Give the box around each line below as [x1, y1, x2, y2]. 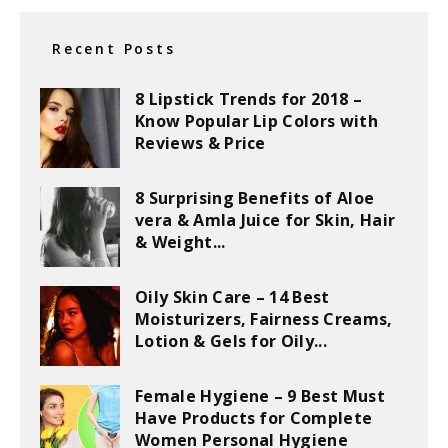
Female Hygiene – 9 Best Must [135, 385, 385, 407]
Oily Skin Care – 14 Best [135, 286, 330, 308]
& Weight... [135, 231, 226, 253]
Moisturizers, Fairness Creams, [135, 308, 393, 330]
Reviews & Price [135, 132, 266, 154]
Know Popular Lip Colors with [135, 110, 378, 132]
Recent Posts [52, 39, 176, 58]
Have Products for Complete [135, 407, 373, 429]
